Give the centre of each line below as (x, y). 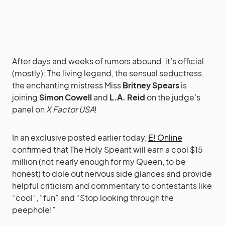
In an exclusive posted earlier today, (80, 137)
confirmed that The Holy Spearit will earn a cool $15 (107, 149)
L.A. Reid (127, 97)
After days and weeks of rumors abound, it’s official (108, 61)
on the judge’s (173, 97)
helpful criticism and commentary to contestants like (112, 186)
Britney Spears (151, 85)
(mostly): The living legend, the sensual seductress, (108, 73)
